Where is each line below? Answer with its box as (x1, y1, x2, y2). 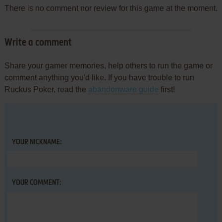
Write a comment (4, 38, 72, 49)
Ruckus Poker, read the (4, 85, 88, 94)
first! (158, 85, 175, 94)
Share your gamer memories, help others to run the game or (4, 61, 213, 70)
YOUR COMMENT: (11, 179, 61, 187)
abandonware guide (88, 85, 159, 94)
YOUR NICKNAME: (11, 139, 61, 146)
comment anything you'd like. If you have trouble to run (4, 73, 194, 82)
